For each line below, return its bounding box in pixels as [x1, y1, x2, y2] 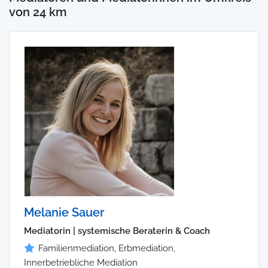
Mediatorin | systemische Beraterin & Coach [24, 226, 210, 237]
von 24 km [9, 5, 67, 20]
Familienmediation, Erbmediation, [38, 243, 175, 254]
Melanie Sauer [24, 205, 104, 220]
